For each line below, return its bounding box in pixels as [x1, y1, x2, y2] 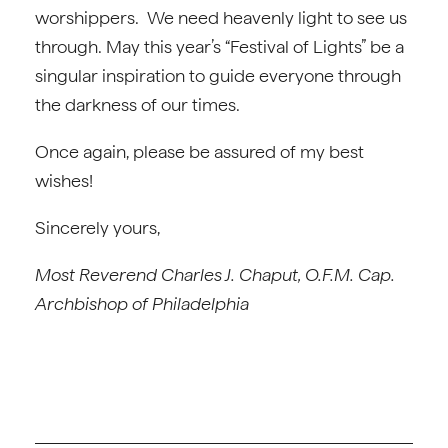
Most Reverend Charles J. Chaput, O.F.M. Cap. [35, 264, 395, 285]
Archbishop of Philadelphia [35, 293, 249, 314]
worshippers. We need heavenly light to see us [35, 7, 407, 28]
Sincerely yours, [35, 217, 160, 238]
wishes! [35, 170, 93, 191]
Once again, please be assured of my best [35, 141, 364, 162]
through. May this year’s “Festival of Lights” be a [35, 36, 404, 57]
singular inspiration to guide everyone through [35, 65, 401, 86]
